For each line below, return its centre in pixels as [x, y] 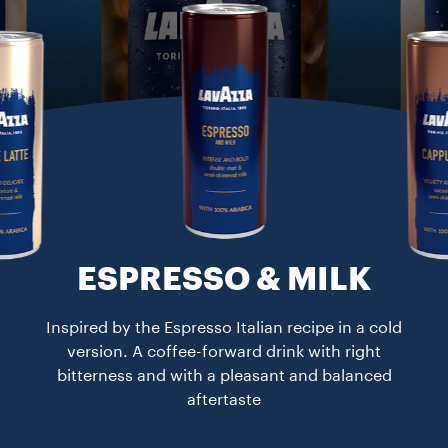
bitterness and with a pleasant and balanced [224, 376]
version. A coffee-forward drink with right [224, 352]
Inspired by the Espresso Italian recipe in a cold [224, 328]
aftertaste [224, 400]
